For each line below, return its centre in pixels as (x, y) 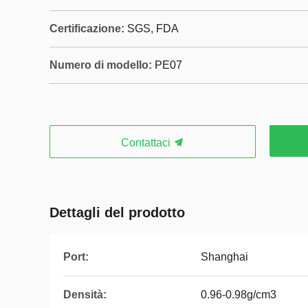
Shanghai (224, 257)
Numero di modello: (101, 65)
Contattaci (147, 143)
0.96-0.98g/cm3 (239, 295)
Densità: (85, 295)
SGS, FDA (153, 29)
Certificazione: (87, 29)
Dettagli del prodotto (117, 212)
